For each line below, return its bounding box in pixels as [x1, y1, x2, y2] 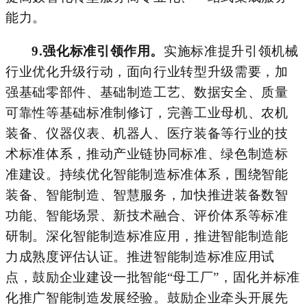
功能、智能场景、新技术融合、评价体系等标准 [5, 208, 288, 223]
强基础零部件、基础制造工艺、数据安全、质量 [5, 84, 288, 99]
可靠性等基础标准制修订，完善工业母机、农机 [5, 105, 288, 120]
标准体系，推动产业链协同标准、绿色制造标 [19, 146, 288, 161]
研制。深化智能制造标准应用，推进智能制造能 [5, 228, 288, 243]
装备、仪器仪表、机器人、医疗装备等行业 [5, 125, 262, 140]
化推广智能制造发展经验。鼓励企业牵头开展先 [5, 290, 288, 305]
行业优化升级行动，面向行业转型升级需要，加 [5, 64, 288, 79]
